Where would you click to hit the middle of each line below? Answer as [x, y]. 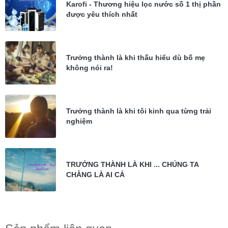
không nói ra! [90, 68]
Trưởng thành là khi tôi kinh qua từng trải [139, 111]
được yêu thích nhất [102, 15]
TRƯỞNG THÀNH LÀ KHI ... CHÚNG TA [132, 165]
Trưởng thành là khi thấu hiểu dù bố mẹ [136, 58]
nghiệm [79, 121]
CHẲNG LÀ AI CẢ [95, 175]
